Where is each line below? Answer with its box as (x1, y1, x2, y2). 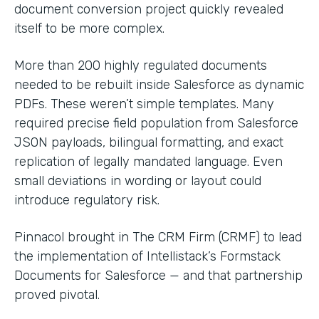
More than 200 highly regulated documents (14, 57, 267, 73)
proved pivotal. (14, 286, 100, 303)
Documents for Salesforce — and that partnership (14, 267, 303, 283)
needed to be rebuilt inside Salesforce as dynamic (14, 76, 304, 93)
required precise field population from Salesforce (14, 115, 298, 131)
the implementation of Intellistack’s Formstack (14, 248, 281, 264)
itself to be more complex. (14, 20, 164, 36)
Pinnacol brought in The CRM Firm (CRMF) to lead (14, 229, 302, 245)
